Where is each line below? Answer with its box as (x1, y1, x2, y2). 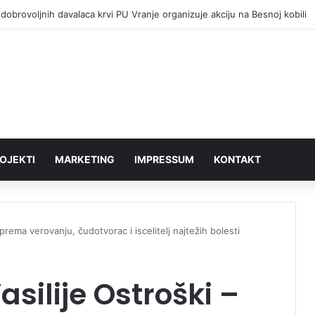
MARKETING (55, 153, 115, 165)
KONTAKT (214, 153, 261, 165)
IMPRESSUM (134, 153, 194, 165)
